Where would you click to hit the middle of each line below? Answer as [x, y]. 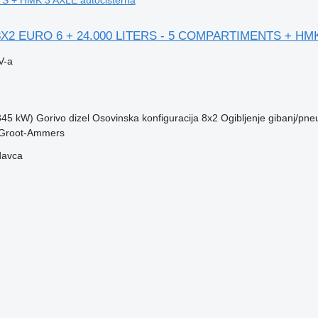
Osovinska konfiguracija [145, 117]
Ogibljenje [243, 117]
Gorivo [51, 117]
